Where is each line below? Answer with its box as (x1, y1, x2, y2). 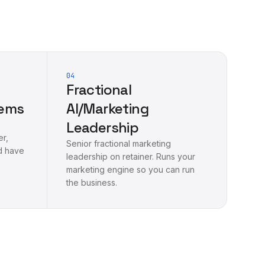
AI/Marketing (66, 99, 149, 118)
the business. (66, 177, 118, 188)
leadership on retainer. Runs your (66, 151, 196, 161)
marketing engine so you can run (66, 164, 195, 174)
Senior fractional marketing (66, 138, 172, 148)
